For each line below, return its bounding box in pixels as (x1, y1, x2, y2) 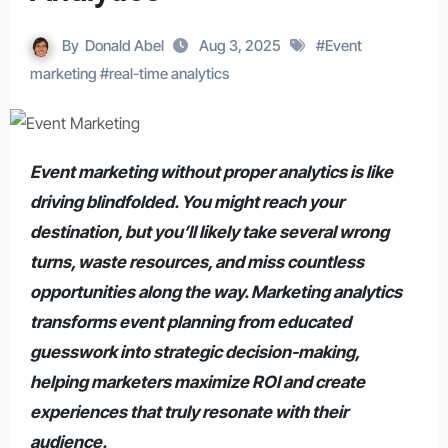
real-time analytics (108, 64, 229, 83)
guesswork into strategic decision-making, (29, 341, 359, 362)
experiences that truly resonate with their (29, 401, 348, 422)
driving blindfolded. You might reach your (29, 191, 344, 212)
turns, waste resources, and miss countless (29, 251, 364, 272)
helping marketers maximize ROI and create (29, 371, 365, 392)
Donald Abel (85, 36, 164, 55)
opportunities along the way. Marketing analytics (29, 281, 402, 302)
